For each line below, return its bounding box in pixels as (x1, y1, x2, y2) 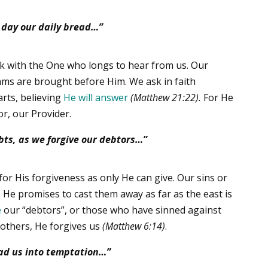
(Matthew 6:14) (102, 219, 166, 233)
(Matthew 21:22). (130, 90, 202, 104)
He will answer (63, 90, 129, 104)
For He (201, 90, 234, 104)
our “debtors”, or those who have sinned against (1, 203, 222, 217)
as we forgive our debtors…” (16, 132, 147, 146)
